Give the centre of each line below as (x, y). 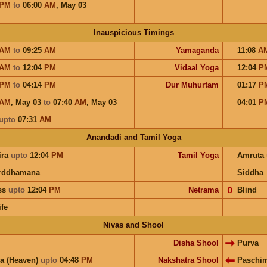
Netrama (203, 190)
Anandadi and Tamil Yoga (133, 137)
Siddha (250, 172)
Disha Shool (196, 243)
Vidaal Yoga (196, 67)
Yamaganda (197, 50)
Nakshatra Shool (188, 260)
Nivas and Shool (133, 225)
